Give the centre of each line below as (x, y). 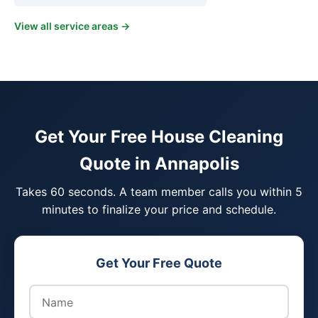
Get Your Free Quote (159, 263)
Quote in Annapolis (159, 164)
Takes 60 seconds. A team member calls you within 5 (159, 192)
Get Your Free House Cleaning (159, 137)
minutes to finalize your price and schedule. (159, 209)
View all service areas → (72, 26)
